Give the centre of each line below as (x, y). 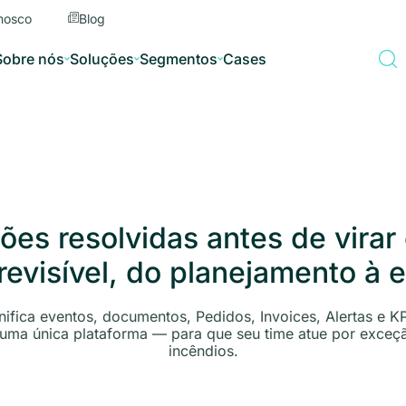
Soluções (101, 58)
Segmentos (178, 58)
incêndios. (203, 351)
